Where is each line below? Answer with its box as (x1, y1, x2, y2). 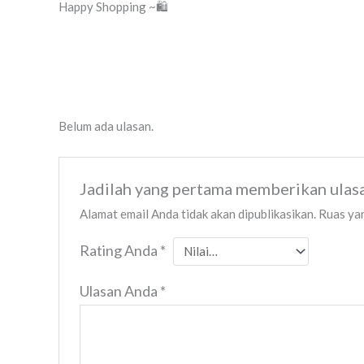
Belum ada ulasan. (58, 118, 154, 133)
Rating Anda (80, 240, 161, 259)
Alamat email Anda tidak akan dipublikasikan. (80, 206, 317, 221)
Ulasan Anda (80, 281, 161, 300)
